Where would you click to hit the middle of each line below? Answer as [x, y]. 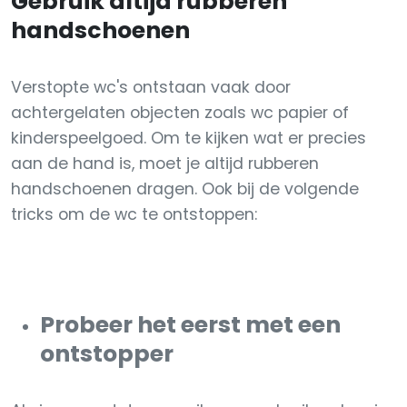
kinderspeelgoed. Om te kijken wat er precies [189, 138]
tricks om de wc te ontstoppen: [134, 214]
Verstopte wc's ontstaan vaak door [151, 87]
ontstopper [107, 354]
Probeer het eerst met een [190, 325]
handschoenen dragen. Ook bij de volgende [185, 189]
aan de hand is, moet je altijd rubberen [165, 164]
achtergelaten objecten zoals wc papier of [180, 113]
